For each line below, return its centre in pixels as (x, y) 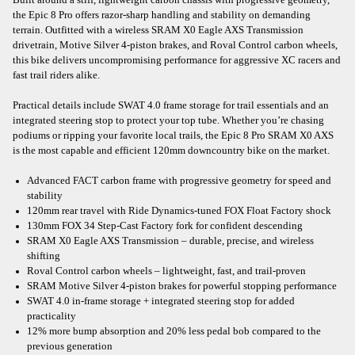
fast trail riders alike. (56, 75)
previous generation (70, 346)
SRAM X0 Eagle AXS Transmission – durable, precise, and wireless (170, 240)
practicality (52, 316)
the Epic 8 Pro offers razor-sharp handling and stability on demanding (162, 15)
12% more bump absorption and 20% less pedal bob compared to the (174, 331)
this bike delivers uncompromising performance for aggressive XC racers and (177, 60)
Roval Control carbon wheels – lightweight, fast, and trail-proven (166, 271)
